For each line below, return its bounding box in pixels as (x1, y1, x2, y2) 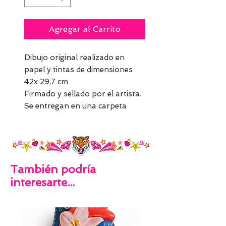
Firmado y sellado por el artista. (24, 89, 143, 98)
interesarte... (10, 176, 75, 189)
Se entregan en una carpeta (24, 101, 127, 110)
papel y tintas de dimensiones (24, 65, 133, 74)
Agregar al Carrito (49, 24, 121, 34)
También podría (10, 162, 96, 176)
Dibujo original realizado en (24, 53, 125, 62)
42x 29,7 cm (24, 77, 70, 86)
